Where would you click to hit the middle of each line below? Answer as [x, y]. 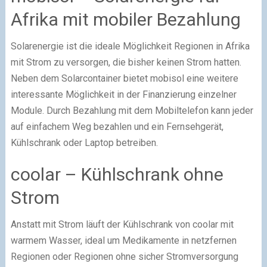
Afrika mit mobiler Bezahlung [125, 19]
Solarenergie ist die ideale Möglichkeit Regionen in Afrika [130, 46]
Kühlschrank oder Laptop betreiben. [84, 142]
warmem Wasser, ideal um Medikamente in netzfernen [123, 240]
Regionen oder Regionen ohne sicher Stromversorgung [124, 256]
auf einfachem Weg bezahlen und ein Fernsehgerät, [117, 126]
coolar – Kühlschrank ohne [117, 174]
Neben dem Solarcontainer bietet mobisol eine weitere [124, 78]
